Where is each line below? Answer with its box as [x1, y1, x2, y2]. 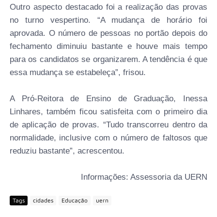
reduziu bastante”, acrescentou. [10, 146, 124, 155]
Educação [62, 197, 88, 204]
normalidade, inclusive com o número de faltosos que [10, 133, 207, 142]
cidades [33, 197, 53, 204]
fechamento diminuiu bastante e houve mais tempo [10, 41, 207, 51]
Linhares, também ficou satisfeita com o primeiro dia [10, 107, 207, 116]
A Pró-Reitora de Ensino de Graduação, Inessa [10, 93, 207, 103]
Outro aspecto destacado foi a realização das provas [10, 2, 207, 12]
